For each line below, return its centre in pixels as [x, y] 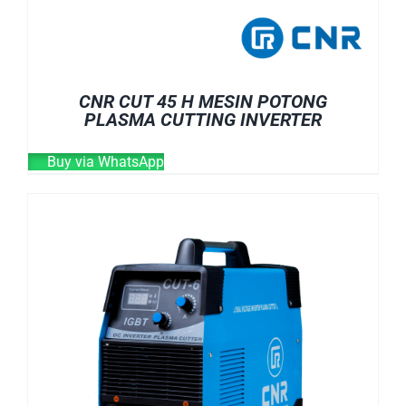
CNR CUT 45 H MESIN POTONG [203, 101]
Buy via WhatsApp [104, 161]
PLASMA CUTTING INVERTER [203, 119]
